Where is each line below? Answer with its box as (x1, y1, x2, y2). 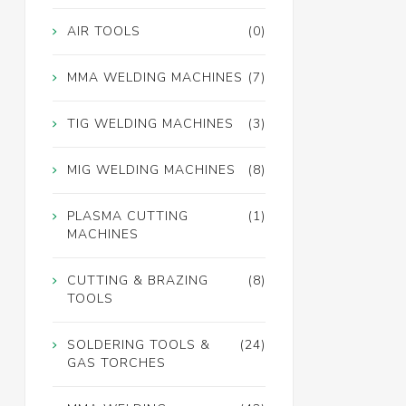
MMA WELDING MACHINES (66, 69, 243, 87)
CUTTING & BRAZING (66, 272, 208, 290)
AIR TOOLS (66, 23, 140, 41)
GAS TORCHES (66, 354, 166, 372)
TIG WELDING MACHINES (66, 115, 234, 133)
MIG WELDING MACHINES (66, 161, 236, 179)
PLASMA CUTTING (66, 208, 188, 226)
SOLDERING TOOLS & (66, 336, 210, 354)
